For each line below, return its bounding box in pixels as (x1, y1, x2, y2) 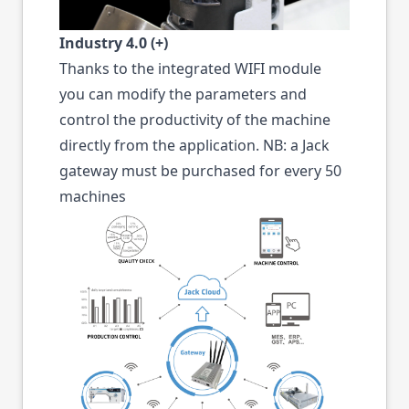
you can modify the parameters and (59, 83, 307, 104)
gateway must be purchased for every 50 (59, 160, 341, 181)
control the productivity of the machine (59, 109, 330, 130)
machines (59, 185, 126, 206)
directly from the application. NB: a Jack (59, 134, 330, 155)
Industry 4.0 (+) (59, 32, 168, 53)
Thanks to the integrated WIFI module (59, 58, 321, 79)
